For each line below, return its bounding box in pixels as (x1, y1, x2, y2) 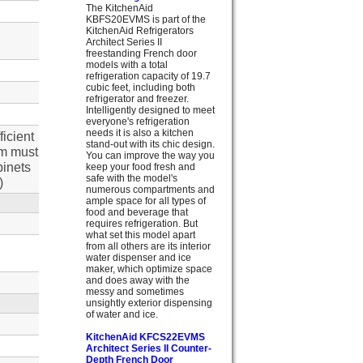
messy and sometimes (86, 285, 184, 297)
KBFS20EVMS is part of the (86, 13, 206, 25)
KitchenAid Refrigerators (86, 24, 194, 36)
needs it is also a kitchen (86, 126, 194, 139)
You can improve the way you (86, 149, 215, 161)
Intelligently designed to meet (86, 104, 215, 116)
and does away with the (86, 274, 190, 286)
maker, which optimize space (86, 263, 212, 275)
